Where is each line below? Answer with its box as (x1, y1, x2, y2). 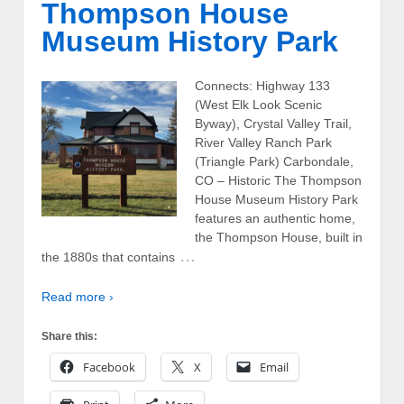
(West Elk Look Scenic (195, 97, 322, 113)
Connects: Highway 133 (195, 78, 330, 94)
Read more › (41, 289, 114, 304)
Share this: (41, 330, 97, 344)
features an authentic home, (195, 211, 355, 226)
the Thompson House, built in (195, 230, 363, 245)
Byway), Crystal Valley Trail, (195, 116, 352, 132)
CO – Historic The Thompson (195, 173, 362, 188)
